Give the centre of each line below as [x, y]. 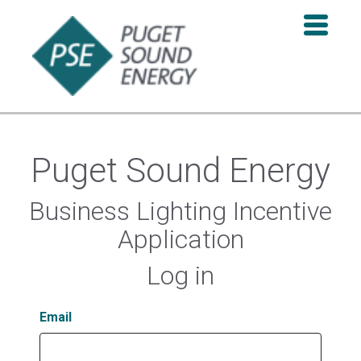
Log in [180, 276]
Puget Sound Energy [180, 171]
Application [180, 240]
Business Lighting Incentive [180, 212]
